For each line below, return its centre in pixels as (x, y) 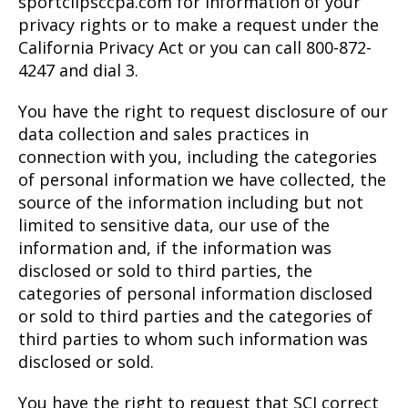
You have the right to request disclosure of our (203, 112)
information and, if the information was (175, 248)
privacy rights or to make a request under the (199, 25)
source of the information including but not (191, 203)
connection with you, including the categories (198, 157)
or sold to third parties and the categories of (195, 316)
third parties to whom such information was (193, 339)
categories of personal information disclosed (195, 294)
